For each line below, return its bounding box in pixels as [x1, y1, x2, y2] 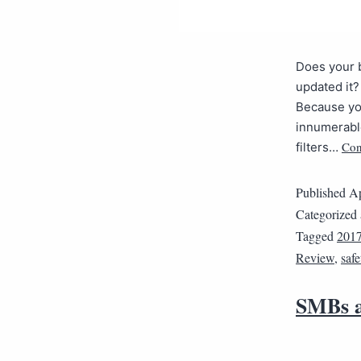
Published [296, 184, 349, 201]
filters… [296, 139, 342, 155]
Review [296, 249, 334, 266]
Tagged [296, 227, 337, 244]
